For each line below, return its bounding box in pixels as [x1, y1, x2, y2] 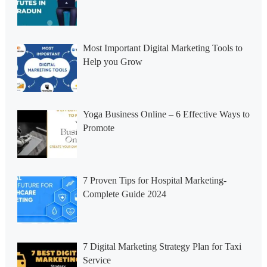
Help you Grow [82, 56, 142, 67]
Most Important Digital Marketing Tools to [82, 42, 243, 53]
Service [82, 254, 111, 265]
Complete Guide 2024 [82, 188, 166, 199]
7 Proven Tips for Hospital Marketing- [82, 175, 226, 185]
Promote [82, 122, 114, 133]
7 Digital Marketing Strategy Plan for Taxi [82, 241, 241, 252]
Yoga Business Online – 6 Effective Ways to [82, 108, 250, 119]
